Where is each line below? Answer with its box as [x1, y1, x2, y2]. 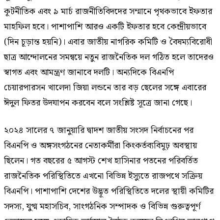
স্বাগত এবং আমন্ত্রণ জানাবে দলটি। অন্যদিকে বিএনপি [4, 65, 174, 80]
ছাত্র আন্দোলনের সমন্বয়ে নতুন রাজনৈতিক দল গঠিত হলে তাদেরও [4, 50, 214, 65]
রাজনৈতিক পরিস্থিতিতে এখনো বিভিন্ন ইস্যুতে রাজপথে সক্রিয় [4, 168, 202, 183]
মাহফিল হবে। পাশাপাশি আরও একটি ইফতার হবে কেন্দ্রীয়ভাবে [4, 20, 206, 34]
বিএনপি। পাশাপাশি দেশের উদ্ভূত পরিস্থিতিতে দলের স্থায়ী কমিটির [4, 184, 214, 198]
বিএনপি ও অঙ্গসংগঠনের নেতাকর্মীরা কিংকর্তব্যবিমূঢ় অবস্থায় [4, 138, 197, 153]
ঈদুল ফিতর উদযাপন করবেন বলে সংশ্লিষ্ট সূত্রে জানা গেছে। [4, 96, 192, 110]
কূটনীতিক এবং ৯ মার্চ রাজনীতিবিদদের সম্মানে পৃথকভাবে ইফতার [4, 4, 212, 19]
